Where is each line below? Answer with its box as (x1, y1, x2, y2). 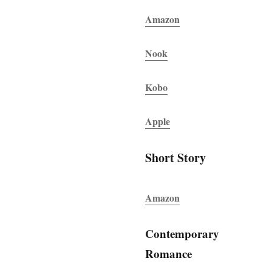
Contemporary (145, 225, 220, 242)
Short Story (145, 148, 206, 166)
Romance (145, 245, 192, 262)
